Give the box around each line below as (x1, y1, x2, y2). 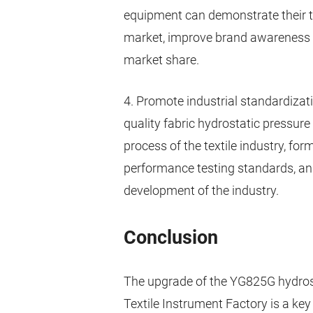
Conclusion (124, 226, 218, 249)
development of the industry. (124, 183, 279, 198)
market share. (124, 52, 199, 68)
